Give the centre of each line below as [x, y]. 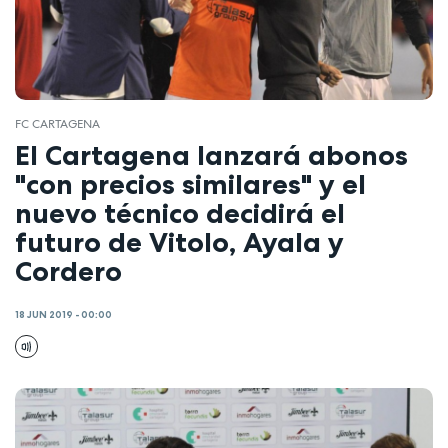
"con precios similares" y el [190, 183]
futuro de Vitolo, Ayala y [179, 241]
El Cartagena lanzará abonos [211, 154]
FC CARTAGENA [57, 124]
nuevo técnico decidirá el [180, 212]
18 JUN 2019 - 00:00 [63, 315]
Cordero [68, 270]
